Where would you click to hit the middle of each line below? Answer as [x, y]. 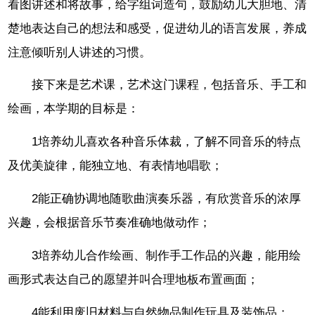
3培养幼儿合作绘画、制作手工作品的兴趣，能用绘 [167, 255]
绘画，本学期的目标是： [74, 109]
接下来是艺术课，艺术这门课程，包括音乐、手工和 [169, 85]
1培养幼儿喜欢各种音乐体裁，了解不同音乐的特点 [167, 142]
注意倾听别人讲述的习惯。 [80, 52]
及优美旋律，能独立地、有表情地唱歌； [116, 166]
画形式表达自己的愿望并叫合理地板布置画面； [134, 279]
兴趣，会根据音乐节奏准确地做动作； [110, 222]
